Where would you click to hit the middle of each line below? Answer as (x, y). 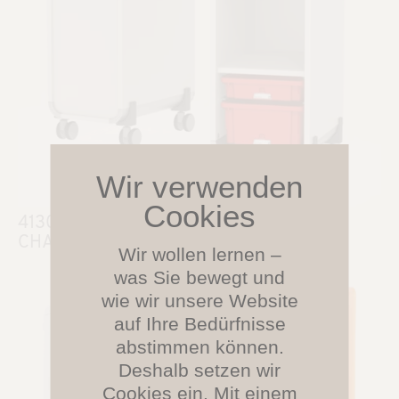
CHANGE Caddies (88, 243)
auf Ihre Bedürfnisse (199, 323)
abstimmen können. (199, 346)
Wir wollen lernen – (199, 254)
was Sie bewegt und (199, 277)
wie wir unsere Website (199, 300)
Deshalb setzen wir (199, 370)
